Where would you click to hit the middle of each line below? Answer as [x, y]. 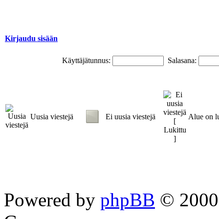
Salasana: [182, 60]
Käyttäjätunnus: [86, 60]
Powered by [52, 199]
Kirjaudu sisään [31, 38]
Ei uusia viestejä [131, 116]
